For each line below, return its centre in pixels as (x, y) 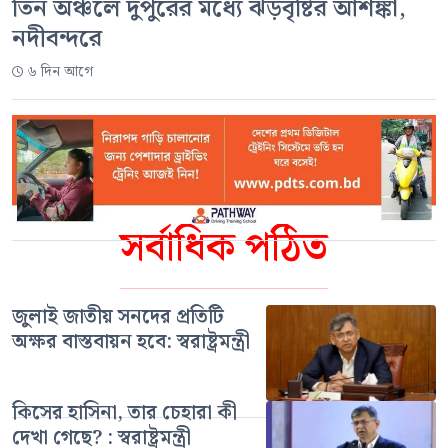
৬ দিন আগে (60, 72)
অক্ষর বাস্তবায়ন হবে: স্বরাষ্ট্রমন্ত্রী (131, 342)
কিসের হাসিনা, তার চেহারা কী (124, 412)
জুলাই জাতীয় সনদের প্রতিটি (118, 317)
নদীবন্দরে (57, 39)
